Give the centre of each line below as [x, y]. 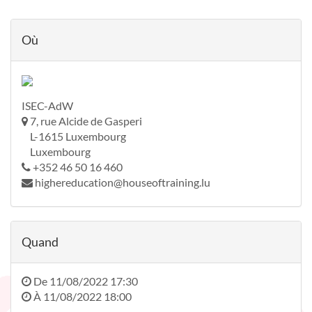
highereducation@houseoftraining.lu [123, 182]
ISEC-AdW [47, 106]
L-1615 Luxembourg [74, 136]
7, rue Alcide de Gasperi [86, 121]
